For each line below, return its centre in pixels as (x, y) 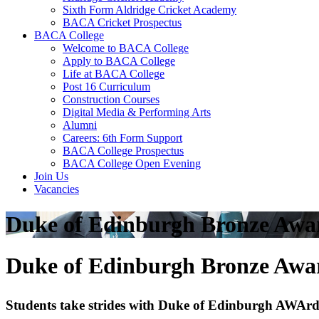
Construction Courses (111, 100)
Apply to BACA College (119, 61)
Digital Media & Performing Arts (137, 113)
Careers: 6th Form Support (122, 138)
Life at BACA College (114, 74)
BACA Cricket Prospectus (122, 23)
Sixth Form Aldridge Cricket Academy (150, 10)
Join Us (51, 177)
